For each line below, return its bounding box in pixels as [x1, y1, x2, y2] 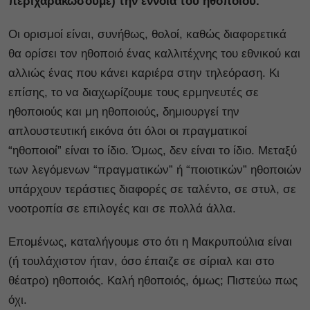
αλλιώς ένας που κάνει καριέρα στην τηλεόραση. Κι [8, 66, 280, 80]
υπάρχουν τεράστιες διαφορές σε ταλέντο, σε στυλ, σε [8, 182, 296, 196]
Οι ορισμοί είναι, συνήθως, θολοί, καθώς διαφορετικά [8, 27, 286, 41]
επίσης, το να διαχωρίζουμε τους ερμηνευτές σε [8, 85, 259, 99]
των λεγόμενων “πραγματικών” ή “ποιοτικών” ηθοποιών [8, 163, 302, 176]
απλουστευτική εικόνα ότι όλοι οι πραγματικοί [8, 124, 247, 138]
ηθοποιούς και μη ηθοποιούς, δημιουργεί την [8, 104, 239, 118]
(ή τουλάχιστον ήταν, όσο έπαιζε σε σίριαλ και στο [8, 254, 274, 268]
